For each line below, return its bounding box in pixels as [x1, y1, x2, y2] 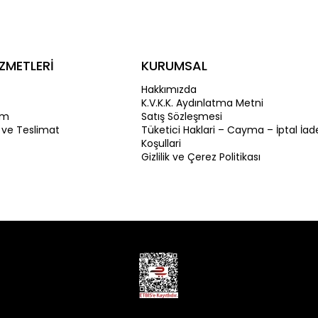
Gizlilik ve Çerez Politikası [141, 150, 261, 165]
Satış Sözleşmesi [141, 109, 223, 124]
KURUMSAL [141, 57, 208, 75]
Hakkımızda [141, 82, 197, 97]
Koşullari [141, 136, 182, 151]
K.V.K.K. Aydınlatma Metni [141, 96, 264, 111]
